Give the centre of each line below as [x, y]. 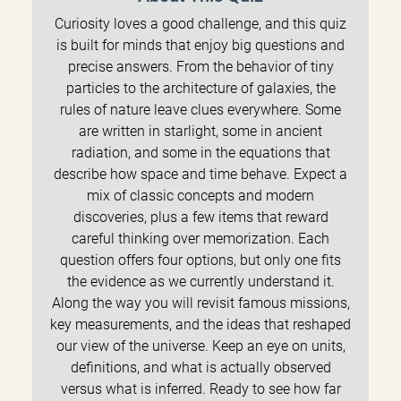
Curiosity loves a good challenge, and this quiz [200, 23]
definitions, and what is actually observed [200, 367]
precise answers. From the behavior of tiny [200, 66]
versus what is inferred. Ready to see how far [200, 388]
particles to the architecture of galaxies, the [200, 88]
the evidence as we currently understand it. [200, 281]
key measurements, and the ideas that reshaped [200, 324]
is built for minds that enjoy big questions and [200, 45]
